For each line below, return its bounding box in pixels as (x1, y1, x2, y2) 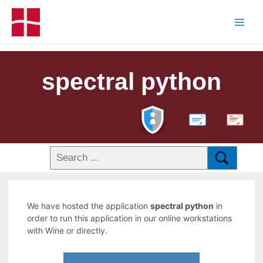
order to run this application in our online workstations (27, 213, 232, 224)
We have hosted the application (27, 201, 151, 211)
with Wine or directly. (27, 225, 108, 236)
